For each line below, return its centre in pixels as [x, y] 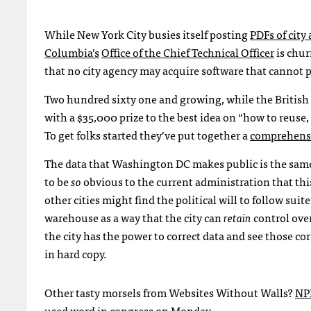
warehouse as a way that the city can [134, 217]
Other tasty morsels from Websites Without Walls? [170, 292]
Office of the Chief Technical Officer [188, 52]
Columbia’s [72, 52]
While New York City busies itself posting [147, 34]
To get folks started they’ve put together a [147, 135]
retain [237, 217]
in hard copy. [76, 253]
